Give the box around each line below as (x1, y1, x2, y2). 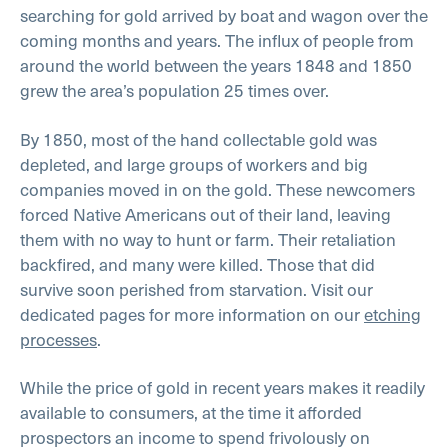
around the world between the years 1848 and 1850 (20, 51, 412, 78)
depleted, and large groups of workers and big (20, 150, 368, 177)
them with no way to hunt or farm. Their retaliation (20, 225, 396, 252)
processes (20, 325, 97, 352)
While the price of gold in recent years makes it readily (20, 374, 425, 401)
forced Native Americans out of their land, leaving (20, 200, 391, 227)
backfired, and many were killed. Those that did (20, 250, 375, 277)
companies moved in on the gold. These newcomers (20, 175, 415, 202)
